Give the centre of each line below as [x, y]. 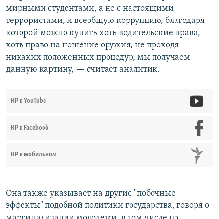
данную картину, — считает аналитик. [83, 69]
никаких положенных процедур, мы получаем [98, 57]
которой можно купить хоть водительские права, [103, 33]
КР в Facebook [30, 128]
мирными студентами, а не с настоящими [90, 8]
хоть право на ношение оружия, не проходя [92, 45]
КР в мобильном [34, 154]
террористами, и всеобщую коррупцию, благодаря [105, 21]
